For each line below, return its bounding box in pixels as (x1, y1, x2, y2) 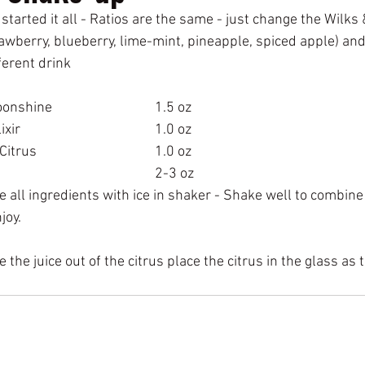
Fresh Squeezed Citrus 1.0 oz (155, 143, 191, 161)
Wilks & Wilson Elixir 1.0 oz (155, 121, 191, 139)
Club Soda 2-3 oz (155, 165, 194, 182)
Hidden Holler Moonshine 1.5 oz (155, 99, 191, 117)
